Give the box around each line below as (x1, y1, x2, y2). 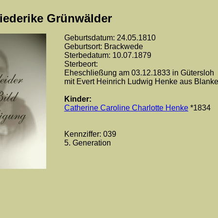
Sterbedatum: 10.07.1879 (64, 51, 151, 59)
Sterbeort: (64, 60, 98, 68)
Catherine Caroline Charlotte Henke (64, 104, 188, 112)
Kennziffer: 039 (64, 130, 116, 138)
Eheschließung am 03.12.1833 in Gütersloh (64, 69, 214, 77)
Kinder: (64, 95, 91, 103)
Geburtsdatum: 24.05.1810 (64, 34, 156, 42)
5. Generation (64, 139, 111, 147)
